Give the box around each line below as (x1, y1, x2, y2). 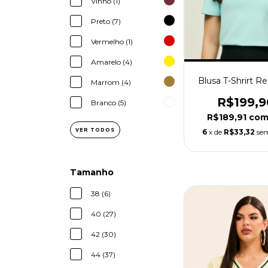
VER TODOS (75, 127, 115, 133)
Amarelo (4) (91, 57, 132, 67)
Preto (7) (91, 17, 121, 26)
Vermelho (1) (91, 37, 133, 47)
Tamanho (70, 167, 114, 178)
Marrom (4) (91, 78, 131, 87)
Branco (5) (91, 98, 126, 108)
